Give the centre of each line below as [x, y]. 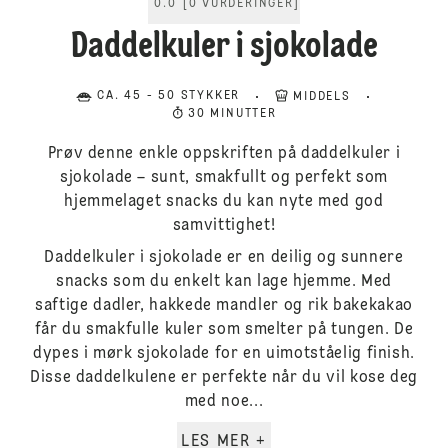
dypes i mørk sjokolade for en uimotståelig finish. [223, 354]
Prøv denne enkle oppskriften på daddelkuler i [224, 154]
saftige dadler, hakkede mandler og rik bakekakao [224, 306]
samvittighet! [224, 226]
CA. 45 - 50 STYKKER [169, 96]
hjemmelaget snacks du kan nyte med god [224, 202]
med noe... [224, 402]
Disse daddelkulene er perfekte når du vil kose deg [223, 378]
